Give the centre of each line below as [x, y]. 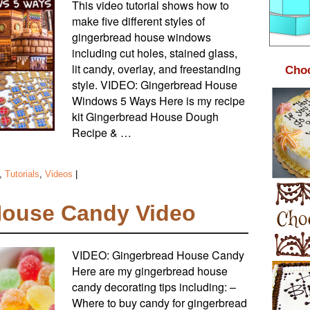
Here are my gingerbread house [150, 271]
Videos [59, 174]
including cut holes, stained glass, [155, 53]
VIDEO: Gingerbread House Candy [158, 255]
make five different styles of [138, 21]
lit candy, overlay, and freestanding [156, 69]
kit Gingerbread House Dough [145, 117]
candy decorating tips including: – [154, 286]
